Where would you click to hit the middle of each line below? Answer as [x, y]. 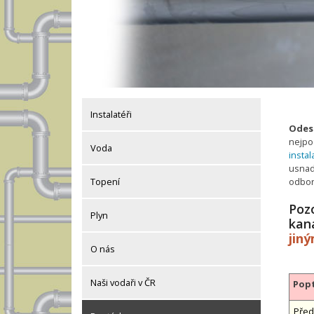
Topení [105, 182]
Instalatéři [111, 115]
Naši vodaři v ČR [123, 283]
